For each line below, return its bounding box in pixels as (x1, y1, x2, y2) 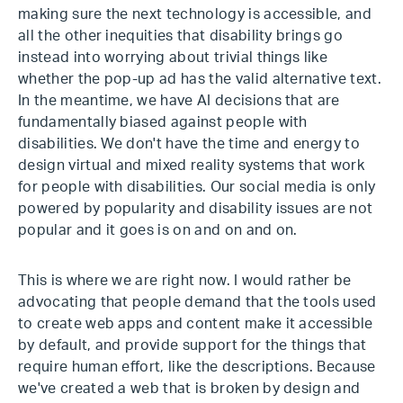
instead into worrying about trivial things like (18, 50, 328, 65)
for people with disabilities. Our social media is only (18, 180, 376, 194)
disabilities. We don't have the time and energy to (18, 137, 361, 151)
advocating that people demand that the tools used (18, 295, 377, 309)
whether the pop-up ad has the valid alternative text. (18, 72, 381, 86)
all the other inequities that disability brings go (18, 29, 344, 43)
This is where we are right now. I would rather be (18, 273, 352, 288)
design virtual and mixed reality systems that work (18, 158, 365, 173)
